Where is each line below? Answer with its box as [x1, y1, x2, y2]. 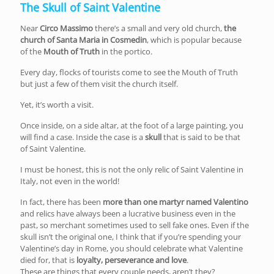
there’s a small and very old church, [93, 22, 224, 34]
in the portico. [100, 45, 152, 57]
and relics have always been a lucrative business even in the [20, 207, 235, 219]
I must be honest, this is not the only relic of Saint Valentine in [20, 163, 243, 175]
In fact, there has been [20, 196, 103, 207]
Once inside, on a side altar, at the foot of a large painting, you [20, 119, 243, 131]
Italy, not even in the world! [20, 175, 119, 187]
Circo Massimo [40, 22, 93, 34]
